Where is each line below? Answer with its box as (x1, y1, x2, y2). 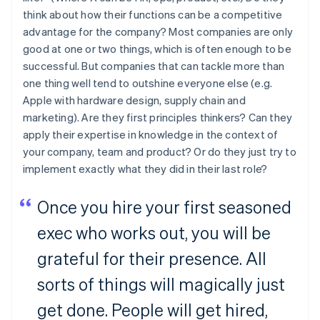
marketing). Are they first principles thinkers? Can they (23, 109, 293, 124)
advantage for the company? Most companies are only (23, 24, 294, 39)
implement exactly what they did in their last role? (23, 161, 268, 176)
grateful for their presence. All (37, 246, 266, 269)
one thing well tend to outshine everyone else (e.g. (23, 75, 273, 90)
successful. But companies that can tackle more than (23, 58, 285, 73)
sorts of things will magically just (37, 272, 285, 295)
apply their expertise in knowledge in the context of (23, 126, 279, 141)
